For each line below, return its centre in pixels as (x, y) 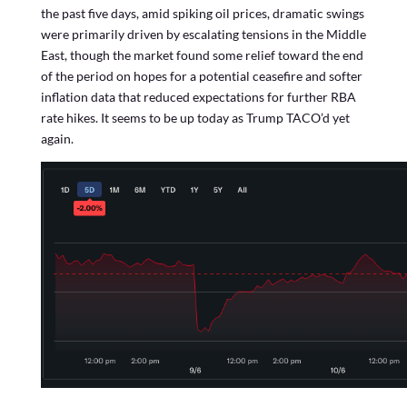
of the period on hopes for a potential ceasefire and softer (201, 76)
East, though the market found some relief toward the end (202, 55)
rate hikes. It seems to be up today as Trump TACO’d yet (195, 118)
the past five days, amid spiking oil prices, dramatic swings (202, 13)
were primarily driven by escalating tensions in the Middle (203, 34)
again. (57, 139)
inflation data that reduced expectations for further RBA (198, 97)
